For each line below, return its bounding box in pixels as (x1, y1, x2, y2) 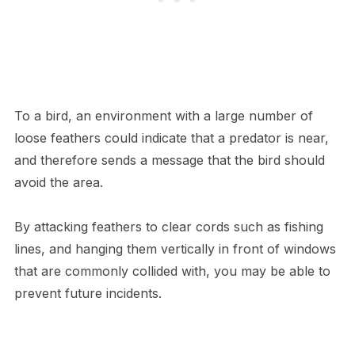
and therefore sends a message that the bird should (13, 151, 325, 168)
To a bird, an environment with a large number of (13, 107, 313, 124)
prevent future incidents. (13, 284, 162, 301)
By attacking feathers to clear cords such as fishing (13, 218, 323, 235)
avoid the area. (13, 174, 103, 190)
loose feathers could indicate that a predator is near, (13, 129, 329, 146)
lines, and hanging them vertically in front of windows (13, 240, 336, 257)
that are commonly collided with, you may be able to (13, 262, 330, 279)
